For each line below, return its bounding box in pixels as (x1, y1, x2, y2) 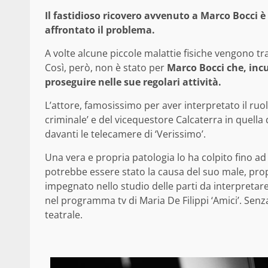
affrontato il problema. (45, 23, 155, 37)
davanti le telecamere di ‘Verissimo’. (45, 127, 206, 141)
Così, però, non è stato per (45, 61, 167, 75)
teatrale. (45, 208, 83, 222)
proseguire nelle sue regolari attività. (45, 75, 221, 89)
